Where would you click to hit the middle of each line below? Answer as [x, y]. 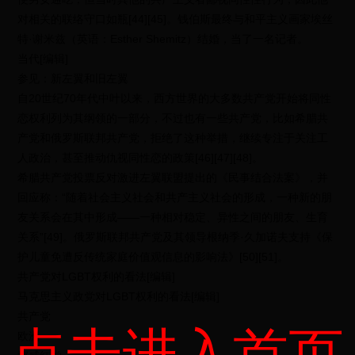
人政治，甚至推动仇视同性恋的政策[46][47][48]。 [141, 158]
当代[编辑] [43, 59]
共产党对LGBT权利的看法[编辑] [97, 277]
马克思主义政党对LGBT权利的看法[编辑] [119, 296]
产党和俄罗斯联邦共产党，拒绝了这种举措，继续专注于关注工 [173, 138]
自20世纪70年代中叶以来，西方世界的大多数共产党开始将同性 [175, 98]
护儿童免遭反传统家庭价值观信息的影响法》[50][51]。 [153, 257]
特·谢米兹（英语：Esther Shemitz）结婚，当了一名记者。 [163, 39]
